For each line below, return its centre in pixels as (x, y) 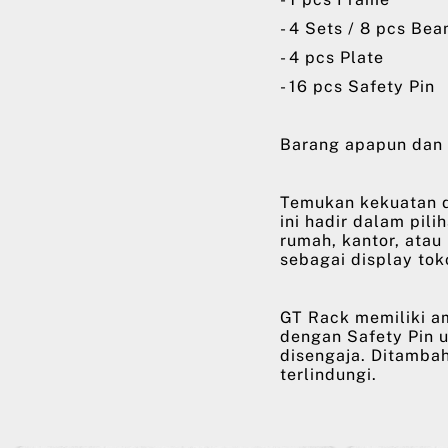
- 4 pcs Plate (332, 57)
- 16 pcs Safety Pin (357, 86)
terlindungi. (328, 374)
